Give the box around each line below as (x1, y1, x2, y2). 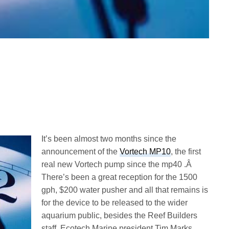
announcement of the (41, 147, 120, 156)
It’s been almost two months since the (41, 134, 177, 144)
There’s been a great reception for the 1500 (41, 173, 198, 182)
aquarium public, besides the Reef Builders (41, 211, 198, 220)
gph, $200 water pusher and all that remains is (41, 186, 209, 195)
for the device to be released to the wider (41, 198, 188, 208)
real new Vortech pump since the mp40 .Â (41, 160, 194, 169)
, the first (171, 147, 201, 156)
